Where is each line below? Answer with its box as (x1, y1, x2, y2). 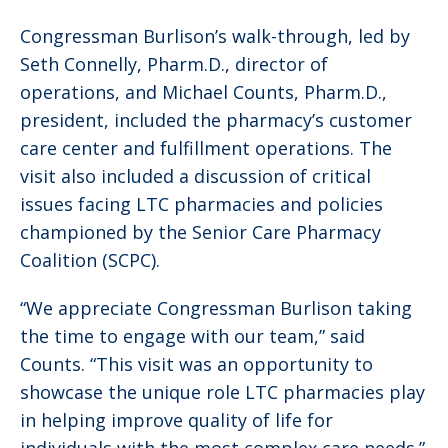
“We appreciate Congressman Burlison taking (20, 295, 412, 320)
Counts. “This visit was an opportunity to (20, 351, 373, 376)
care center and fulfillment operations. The (20, 135, 392, 160)
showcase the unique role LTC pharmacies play (20, 379, 425, 404)
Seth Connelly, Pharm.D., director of (20, 51, 328, 76)
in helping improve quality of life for (20, 407, 333, 432)
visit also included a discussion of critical (20, 163, 371, 188)
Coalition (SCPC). (20, 247, 160, 272)
